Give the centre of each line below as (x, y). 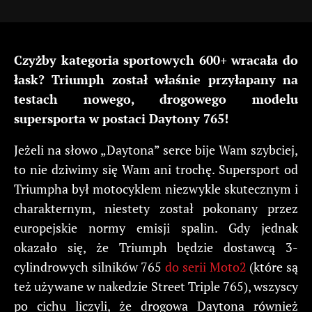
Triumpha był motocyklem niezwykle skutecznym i (156, 188)
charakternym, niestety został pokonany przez (156, 208)
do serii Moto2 (206, 266)
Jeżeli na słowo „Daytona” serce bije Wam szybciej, (156, 149)
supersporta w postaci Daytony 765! (121, 118)
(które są (272, 266)
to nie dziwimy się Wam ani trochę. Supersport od (156, 169)
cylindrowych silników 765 (90, 266)
